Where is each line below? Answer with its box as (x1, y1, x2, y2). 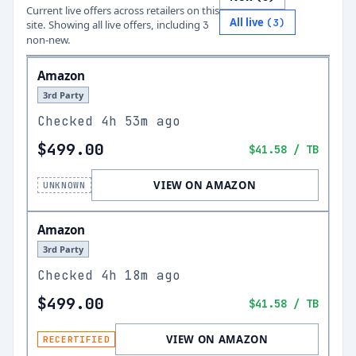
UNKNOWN (43, 180, 86, 191)
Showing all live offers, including (48, 17, 200, 32)
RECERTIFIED (43, 334, 110, 345)
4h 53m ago (101, 113, 180, 130)
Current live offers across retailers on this (26, 3, 219, 17)
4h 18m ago (101, 267, 180, 284)
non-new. (26, 33, 71, 47)
